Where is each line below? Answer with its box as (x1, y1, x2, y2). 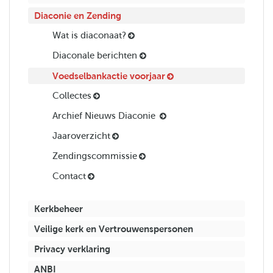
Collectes (52, 91, 91, 101)
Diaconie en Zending (34, 10, 121, 21)
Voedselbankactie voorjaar (52, 71, 165, 82)
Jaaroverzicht (52, 131, 110, 141)
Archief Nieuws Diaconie (52, 111, 158, 121)
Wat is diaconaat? (52, 30, 126, 41)
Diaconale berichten (52, 51, 140, 61)
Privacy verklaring (34, 244, 110, 255)
